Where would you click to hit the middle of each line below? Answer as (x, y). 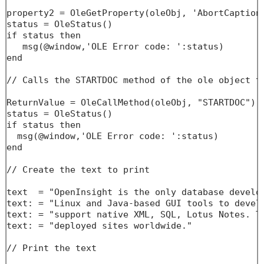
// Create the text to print (78, 170)
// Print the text (51, 248)
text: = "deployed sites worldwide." (99, 226)
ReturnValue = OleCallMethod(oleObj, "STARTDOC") (131, 103)
